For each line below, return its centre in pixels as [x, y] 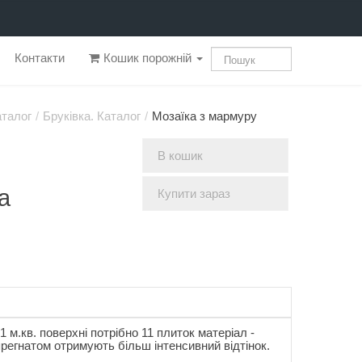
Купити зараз [194, 194]
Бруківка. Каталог [91, 116]
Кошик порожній [147, 58]
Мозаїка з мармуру [204, 116]
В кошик [180, 156]
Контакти [40, 58]
